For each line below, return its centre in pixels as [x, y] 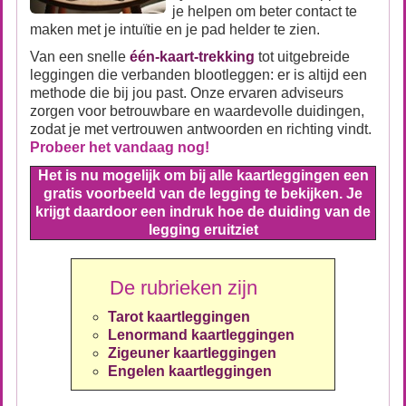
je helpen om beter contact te [265, 11]
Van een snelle [80, 57]
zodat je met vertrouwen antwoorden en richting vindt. [201, 129]
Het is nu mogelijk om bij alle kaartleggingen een [203, 175]
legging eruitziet [203, 230]
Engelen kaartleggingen [190, 371]
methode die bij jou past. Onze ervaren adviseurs [187, 93]
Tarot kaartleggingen [179, 317]
